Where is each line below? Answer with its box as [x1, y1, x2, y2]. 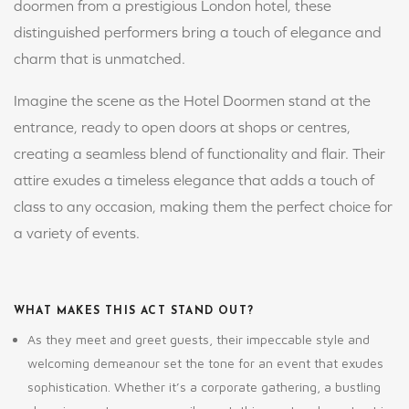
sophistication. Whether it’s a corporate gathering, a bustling [27, 379, 381, 394]
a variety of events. [14, 225, 143, 241]
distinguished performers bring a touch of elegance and [14, 24, 382, 40]
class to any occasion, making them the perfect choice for [14, 198, 393, 215]
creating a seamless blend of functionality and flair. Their [14, 145, 385, 162]
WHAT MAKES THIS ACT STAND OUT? [14, 306, 254, 317]
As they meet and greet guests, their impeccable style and [27, 331, 370, 347]
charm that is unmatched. [14, 50, 185, 67]
